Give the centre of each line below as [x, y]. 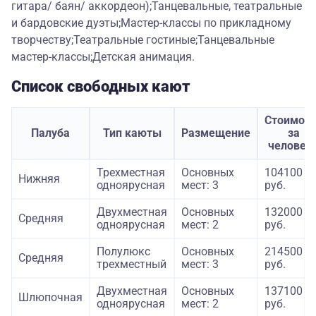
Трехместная [131, 173]
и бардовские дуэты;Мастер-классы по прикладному [151, 23]
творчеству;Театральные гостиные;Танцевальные [143, 40]
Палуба [50, 133]
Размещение [216, 133]
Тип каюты [132, 133]
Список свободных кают [101, 87]
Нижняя [39, 179]
